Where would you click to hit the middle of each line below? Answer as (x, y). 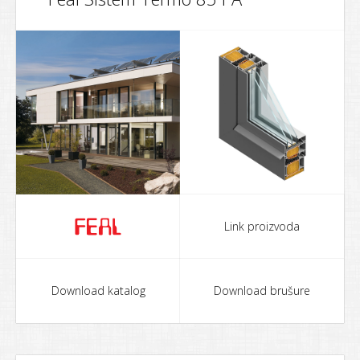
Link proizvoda (262, 226)
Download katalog (98, 290)
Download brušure (262, 290)
